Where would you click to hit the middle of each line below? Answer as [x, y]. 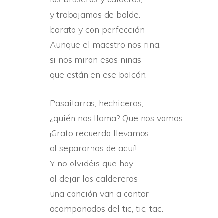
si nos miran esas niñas [95, 60]
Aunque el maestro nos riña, [105, 45]
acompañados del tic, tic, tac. [106, 209]
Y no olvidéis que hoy [91, 163]
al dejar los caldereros [94, 178]
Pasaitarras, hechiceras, [96, 103]
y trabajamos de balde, [95, 14]
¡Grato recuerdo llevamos [99, 133]
